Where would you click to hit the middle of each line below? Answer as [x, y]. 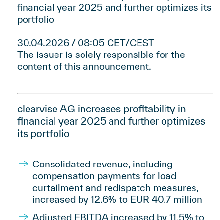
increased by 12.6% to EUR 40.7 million [117, 199]
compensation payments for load [104, 176]
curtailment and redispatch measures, [115, 188]
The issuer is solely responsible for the [101, 55]
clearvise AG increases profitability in [102, 109]
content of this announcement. [84, 66]
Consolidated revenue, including [102, 164]
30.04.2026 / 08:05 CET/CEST [86, 43]
